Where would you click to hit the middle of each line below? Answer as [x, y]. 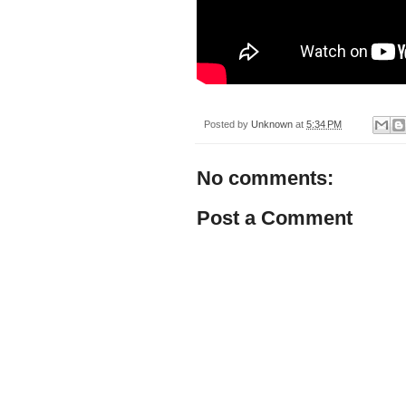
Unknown [272, 125]
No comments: [265, 179]
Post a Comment [275, 218]
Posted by [227, 125]
